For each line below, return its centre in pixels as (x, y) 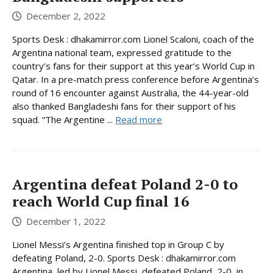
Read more (139, 120)
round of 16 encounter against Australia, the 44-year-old (130, 93)
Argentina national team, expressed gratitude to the (122, 53)
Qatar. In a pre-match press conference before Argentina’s (136, 80)
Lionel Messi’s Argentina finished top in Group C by (118, 244)
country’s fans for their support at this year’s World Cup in (133, 66)
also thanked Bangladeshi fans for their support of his (124, 106)
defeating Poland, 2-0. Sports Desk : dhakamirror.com (124, 257)
